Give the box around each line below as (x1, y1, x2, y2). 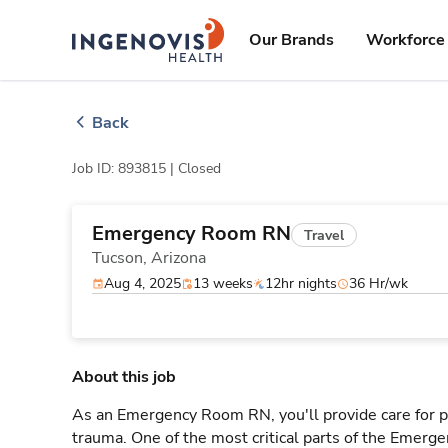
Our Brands (249, 29, 334, 51)
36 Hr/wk (349, 274, 408, 293)
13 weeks (193, 274, 253, 293)
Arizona (151, 247, 206, 269)
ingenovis (147, 20, 208, 37)
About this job (72, 366, 176, 388)
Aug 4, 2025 (104, 274, 181, 293)
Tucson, (92, 247, 151, 269)
